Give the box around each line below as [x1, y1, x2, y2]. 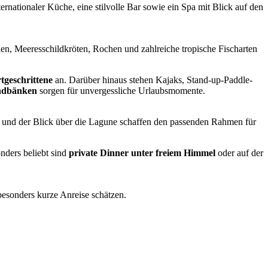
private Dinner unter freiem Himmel [69, 148, 215, 159]
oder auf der [215, 148, 263, 159]
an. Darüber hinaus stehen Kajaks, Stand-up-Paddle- [55, 75, 252, 86]
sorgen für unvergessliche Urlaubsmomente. [37, 86, 205, 96]
